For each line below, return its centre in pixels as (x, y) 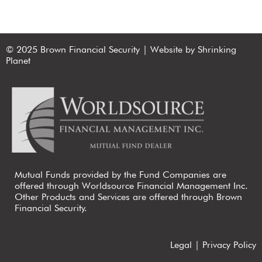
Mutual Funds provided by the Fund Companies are (120, 175)
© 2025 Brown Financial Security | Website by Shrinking (121, 50)
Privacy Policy (229, 245)
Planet (18, 61)
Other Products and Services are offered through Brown (128, 197)
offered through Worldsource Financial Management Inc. (131, 186)
